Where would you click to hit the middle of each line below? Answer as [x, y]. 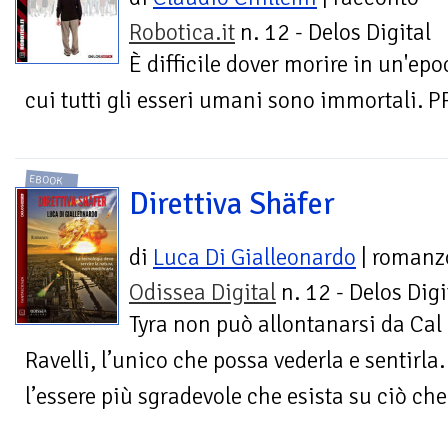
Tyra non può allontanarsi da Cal [285, 325]
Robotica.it [182, 32]
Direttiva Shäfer [232, 204]
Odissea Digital [202, 293]
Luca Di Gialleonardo [254, 258]
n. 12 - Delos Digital [333, 32]
